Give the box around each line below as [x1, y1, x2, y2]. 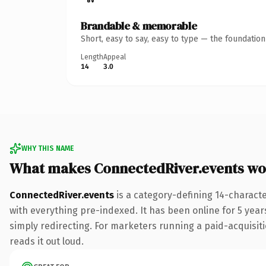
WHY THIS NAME [21, 144, 74, 153]
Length [81, 52, 103, 61]
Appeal [103, 52, 126, 61]
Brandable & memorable [81, 18, 197, 33]
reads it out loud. [9, 235, 84, 247]
